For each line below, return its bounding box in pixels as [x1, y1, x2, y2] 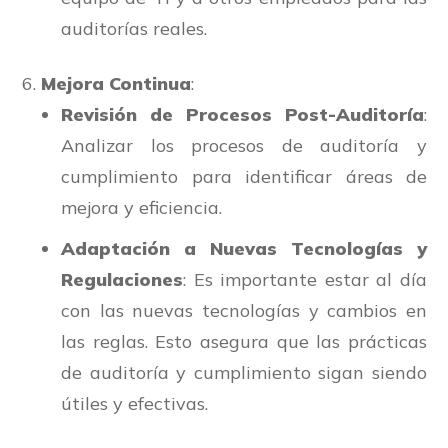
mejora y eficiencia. [61, 196, 222, 220]
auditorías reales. [61, 17, 207, 41]
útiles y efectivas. [61, 392, 208, 416]
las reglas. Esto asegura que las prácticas [61, 330, 427, 354]
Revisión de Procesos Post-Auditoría [61, 103, 424, 127]
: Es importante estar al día [183, 268, 427, 292]
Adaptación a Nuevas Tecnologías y [61, 237, 427, 261]
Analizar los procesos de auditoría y [61, 134, 427, 158]
